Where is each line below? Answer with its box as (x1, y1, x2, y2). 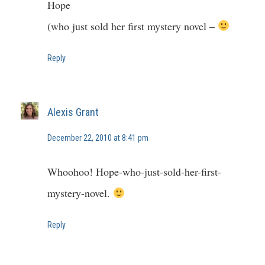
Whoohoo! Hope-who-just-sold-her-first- (47, 164, 221, 179)
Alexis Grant (47, 105, 99, 118)
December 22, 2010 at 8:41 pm (47, 132, 148, 143)
